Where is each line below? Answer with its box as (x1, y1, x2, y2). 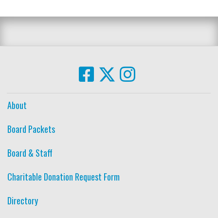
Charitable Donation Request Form (7, 170, 120, 183)
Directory (7, 194, 38, 207)
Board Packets (7, 122, 55, 135)
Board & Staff (7, 146, 53, 159)
